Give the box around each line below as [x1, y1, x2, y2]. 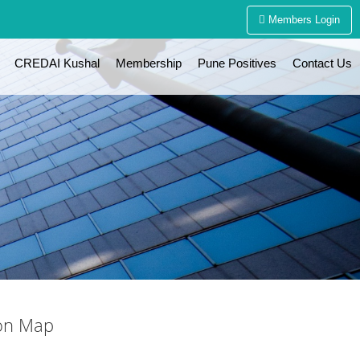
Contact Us [292, 55, 352, 70]
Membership [116, 55, 182, 70]
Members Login [265, 13, 340, 26]
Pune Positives [198, 55, 276, 70]
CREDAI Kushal [14, 55, 100, 70]
